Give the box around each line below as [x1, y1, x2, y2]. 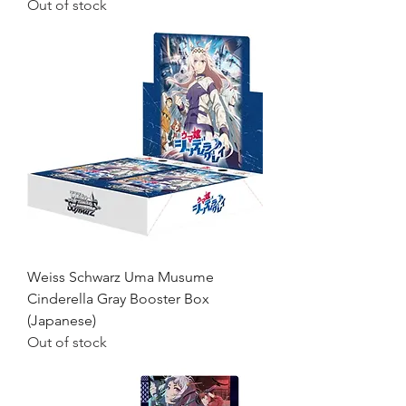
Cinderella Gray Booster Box [27, 290, 209, 307]
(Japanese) [27, 312, 96, 329]
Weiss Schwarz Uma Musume [27, 268, 214, 285]
